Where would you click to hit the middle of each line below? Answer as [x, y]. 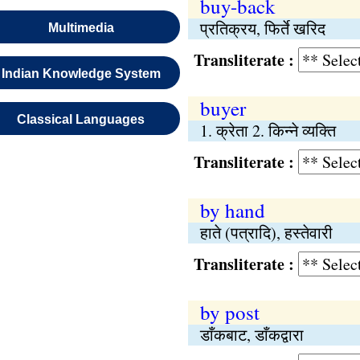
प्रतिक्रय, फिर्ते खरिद [262, 29]
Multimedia [81, 28]
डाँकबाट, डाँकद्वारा [252, 335]
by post [229, 312]
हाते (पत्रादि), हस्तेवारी [266, 233]
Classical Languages [81, 119]
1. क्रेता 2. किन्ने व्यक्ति [268, 131]
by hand [232, 210]
